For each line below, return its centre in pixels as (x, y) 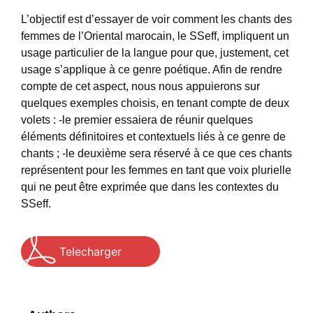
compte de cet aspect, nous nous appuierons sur (140, 86)
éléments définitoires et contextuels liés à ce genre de (153, 137)
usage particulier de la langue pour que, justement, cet (155, 53)
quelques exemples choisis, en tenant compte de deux (155, 103)
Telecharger (90, 252)
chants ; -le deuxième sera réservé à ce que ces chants (156, 153)
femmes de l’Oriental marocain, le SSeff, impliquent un (155, 36)
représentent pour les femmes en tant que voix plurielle (156, 170)
